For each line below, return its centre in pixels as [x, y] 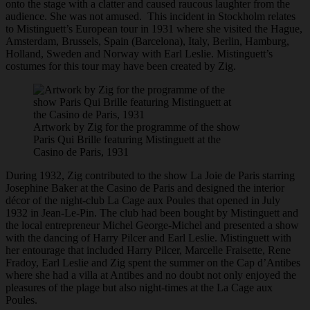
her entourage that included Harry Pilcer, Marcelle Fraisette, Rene [148, 250]
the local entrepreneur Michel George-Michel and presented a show [152, 226]
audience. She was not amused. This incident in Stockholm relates [151, 17]
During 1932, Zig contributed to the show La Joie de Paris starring [150, 176]
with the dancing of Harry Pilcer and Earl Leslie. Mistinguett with [148, 238]
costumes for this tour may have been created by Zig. [121, 66]
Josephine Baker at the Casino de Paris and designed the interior [145, 188]
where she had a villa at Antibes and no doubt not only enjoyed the [151, 275]
